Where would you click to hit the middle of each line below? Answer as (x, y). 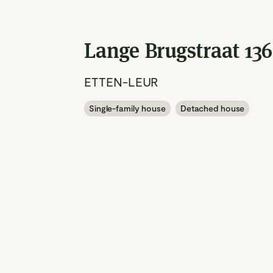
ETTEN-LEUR (121, 82)
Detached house (212, 108)
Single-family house (127, 108)
